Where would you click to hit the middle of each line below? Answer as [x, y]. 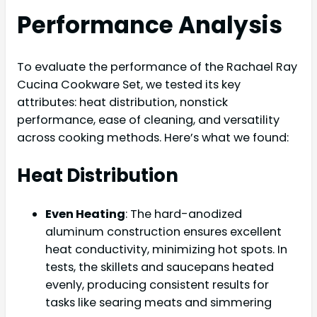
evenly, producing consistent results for [157, 285]
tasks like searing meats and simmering [158, 303]
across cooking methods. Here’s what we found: [153, 138]
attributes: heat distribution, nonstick [122, 103]
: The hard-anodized [184, 214]
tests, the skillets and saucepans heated [160, 267]
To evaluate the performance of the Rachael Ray [157, 67]
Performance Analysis [150, 25]
